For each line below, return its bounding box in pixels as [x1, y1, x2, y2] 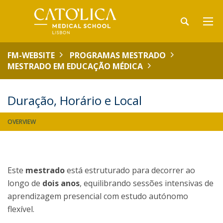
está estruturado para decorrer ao [65, 165, 195, 176]
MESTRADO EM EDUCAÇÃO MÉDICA [7, 61, 143, 72]
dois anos [42, 178, 80, 189]
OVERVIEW [7, 117, 36, 126]
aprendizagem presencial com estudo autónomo [7, 191, 188, 202]
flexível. [7, 204, 34, 215]
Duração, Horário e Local [7, 92, 142, 109]
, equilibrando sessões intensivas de [80, 178, 214, 189]
